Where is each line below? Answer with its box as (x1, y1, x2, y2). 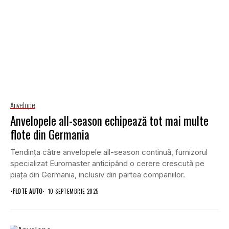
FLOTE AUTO (13, 187, 43, 196)
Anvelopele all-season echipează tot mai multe (10, 112, 209, 130)
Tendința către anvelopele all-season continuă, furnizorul (10, 147, 208, 157)
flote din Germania (10, 126, 89, 144)
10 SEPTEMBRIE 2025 (48, 187, 99, 196)
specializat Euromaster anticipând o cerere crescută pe (10, 158, 204, 169)
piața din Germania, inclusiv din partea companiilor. (10, 170, 185, 180)
